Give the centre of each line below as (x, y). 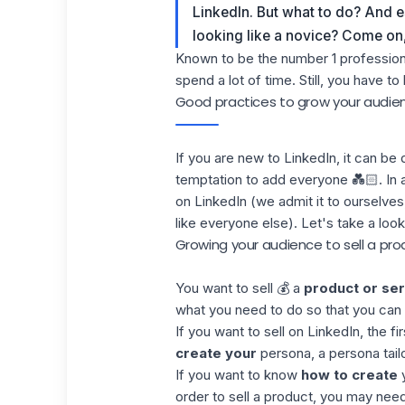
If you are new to (229, 158)
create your (216, 353)
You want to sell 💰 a (239, 288)
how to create (349, 375)
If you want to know (238, 375)
